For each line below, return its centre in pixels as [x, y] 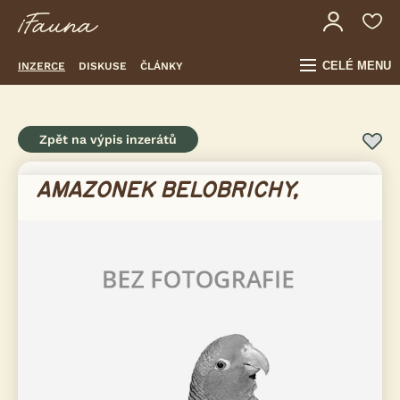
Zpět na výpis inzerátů [108, 139]
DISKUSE [103, 66]
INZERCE [42, 66]
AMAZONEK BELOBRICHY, [167, 191]
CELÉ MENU [357, 66]
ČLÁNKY [162, 66]
